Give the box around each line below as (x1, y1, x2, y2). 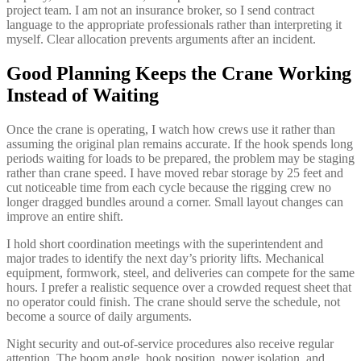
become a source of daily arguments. (6, 309, 192, 323)
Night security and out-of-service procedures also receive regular (6, 336, 334, 351)
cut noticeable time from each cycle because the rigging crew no (6, 180, 331, 194)
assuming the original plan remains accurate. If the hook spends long (6, 136, 353, 151)
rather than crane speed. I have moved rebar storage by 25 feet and (6, 165, 343, 180)
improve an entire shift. (6, 209, 123, 223)
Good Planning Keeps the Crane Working (6, 62, 351, 84)
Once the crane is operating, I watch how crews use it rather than (6, 122, 335, 136)
